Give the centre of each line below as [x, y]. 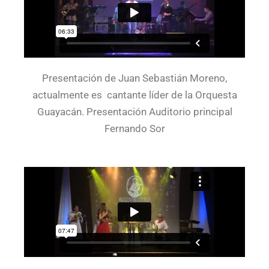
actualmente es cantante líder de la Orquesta [134, 95]
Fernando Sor [134, 128]
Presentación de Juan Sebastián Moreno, [134, 78]
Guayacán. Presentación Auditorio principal [134, 112]
